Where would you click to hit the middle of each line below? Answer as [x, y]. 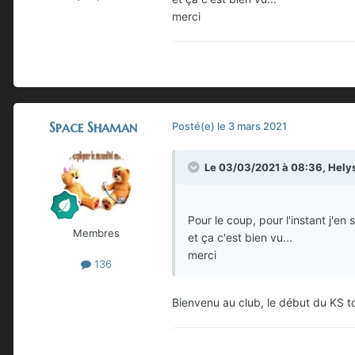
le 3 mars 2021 [252, 126]
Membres [96, 233]
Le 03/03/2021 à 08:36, [266, 168]
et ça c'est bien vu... [240, 238]
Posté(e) [195, 126]
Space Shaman [93, 128]
